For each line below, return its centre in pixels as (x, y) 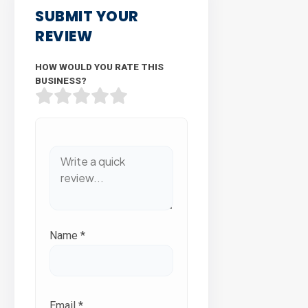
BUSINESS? (61, 80)
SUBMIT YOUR (87, 16)
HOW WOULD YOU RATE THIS (99, 66)
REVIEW (64, 36)
